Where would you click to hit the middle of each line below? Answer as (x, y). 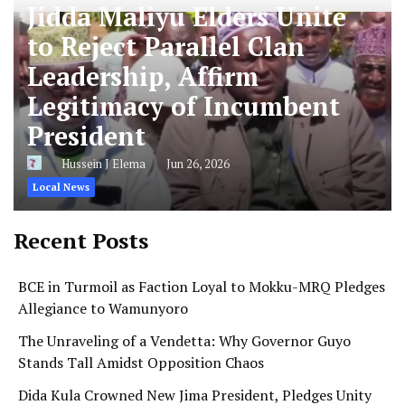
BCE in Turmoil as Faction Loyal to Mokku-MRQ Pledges (202, 271)
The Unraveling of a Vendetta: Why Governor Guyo (184, 325)
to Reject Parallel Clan (166, 31)
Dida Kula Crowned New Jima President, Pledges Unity (195, 379)
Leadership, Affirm (143, 61)
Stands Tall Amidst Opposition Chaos (141, 347)
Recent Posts (81, 225)
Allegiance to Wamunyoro (103, 292)
